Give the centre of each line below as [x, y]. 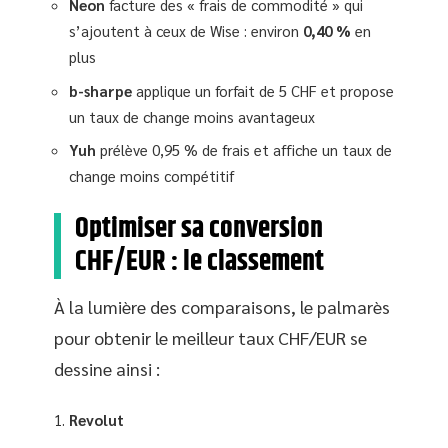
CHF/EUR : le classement [199, 262]
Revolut [96, 419]
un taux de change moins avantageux [192, 116]
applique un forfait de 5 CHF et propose [263, 90]
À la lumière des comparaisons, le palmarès [222, 306]
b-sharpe [100, 90]
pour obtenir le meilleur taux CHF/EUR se [210, 337]
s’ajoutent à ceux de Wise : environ [186, 30]
